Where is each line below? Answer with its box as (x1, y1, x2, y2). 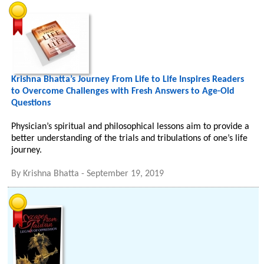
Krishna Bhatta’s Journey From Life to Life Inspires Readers (11, 75, 245, 84)
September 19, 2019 (87, 169, 164, 179)
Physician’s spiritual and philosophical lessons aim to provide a (11, 122, 250, 131)
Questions (11, 98, 51, 108)
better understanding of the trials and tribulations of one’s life (11, 134, 248, 143)
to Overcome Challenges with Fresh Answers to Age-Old (11, 87, 235, 96)
